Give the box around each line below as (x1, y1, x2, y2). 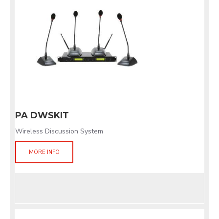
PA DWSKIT (15, 110, 69, 121)
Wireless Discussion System (15, 127, 103, 136)
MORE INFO (26, 149, 63, 156)
